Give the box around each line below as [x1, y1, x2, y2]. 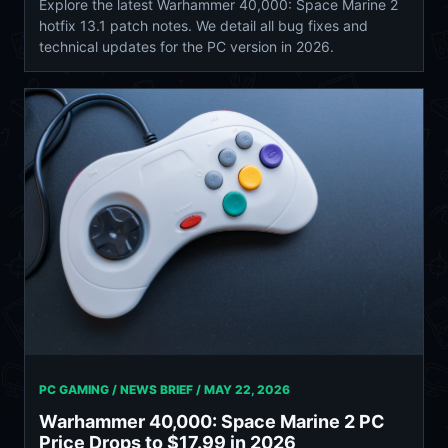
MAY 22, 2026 [204, 381, 290, 397]
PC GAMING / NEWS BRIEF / [39, 381, 204, 397]
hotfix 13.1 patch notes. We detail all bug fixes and [39, 17, 368, 35]
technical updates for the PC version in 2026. [39, 38, 334, 56]
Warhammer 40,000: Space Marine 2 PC [39, 410, 385, 432]
